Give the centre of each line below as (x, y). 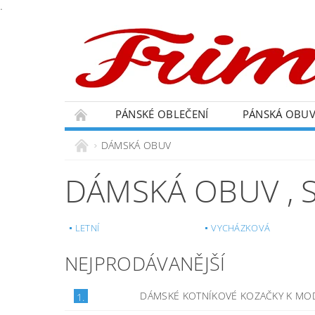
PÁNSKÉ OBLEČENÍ (162, 114)
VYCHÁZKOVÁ (241, 228)
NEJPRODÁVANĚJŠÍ (145, 263)
